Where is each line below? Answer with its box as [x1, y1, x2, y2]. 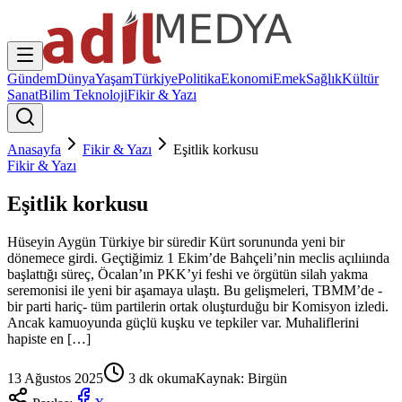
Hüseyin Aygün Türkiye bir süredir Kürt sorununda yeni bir [7, 233, 345, 249]
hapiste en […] [7, 330, 91, 346]
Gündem [7, 71, 57, 86]
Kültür [342, 71, 379, 86]
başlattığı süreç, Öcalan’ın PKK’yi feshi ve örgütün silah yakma [7, 266, 368, 282]
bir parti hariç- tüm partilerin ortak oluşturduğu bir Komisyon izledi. [7, 298, 389, 314]
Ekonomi [221, 71, 273, 86]
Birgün [248, 370, 287, 386]
